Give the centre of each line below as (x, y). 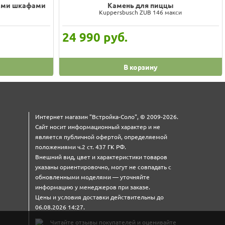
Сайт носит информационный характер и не (98, 127)
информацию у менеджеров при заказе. (93, 187)
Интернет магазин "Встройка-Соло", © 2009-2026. (107, 117)
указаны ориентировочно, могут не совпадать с (103, 167)
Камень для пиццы (140, 5)
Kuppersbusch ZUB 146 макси (141, 12)
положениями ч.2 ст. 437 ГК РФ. (81, 147)
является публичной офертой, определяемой (101, 137)
